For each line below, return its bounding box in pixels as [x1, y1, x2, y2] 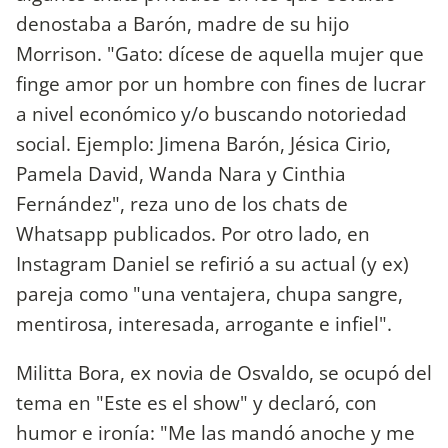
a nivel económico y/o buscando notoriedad [16, 99, 407, 127]
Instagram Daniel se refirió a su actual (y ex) [16, 249, 409, 277]
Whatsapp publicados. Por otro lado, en [16, 219, 370, 247]
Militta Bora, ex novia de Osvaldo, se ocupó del [16, 358, 432, 386]
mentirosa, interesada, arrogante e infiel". [16, 309, 392, 337]
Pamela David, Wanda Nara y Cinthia [16, 159, 346, 187]
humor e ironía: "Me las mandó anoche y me [16, 418, 415, 446]
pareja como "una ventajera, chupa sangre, [16, 279, 403, 307]
